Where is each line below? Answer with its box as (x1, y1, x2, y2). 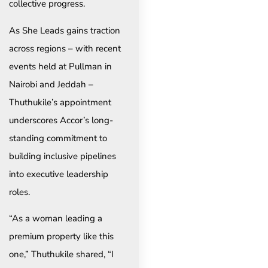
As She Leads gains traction (9, 24, 120, 36)
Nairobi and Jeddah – (9, 78, 93, 90)
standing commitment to (9, 132, 107, 144)
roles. (9, 185, 30, 198)
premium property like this (9, 230, 114, 243)
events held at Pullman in (9, 60, 112, 72)
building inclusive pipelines (9, 150, 116, 162)
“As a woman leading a (9, 212, 102, 225)
